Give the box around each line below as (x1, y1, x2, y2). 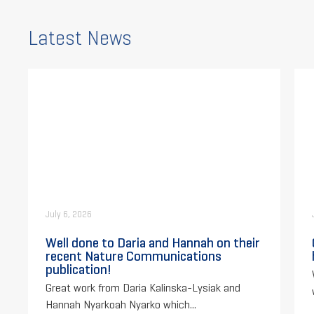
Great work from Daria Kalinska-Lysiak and (46, 281, 240, 295)
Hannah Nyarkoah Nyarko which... (46, 298, 196, 312)
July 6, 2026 (46, 209, 92, 221)
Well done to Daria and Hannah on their (46, 234, 260, 252)
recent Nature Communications (46, 247, 221, 265)
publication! (46, 261, 111, 278)
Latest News (28, 25, 132, 51)
